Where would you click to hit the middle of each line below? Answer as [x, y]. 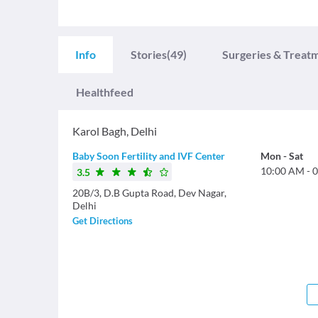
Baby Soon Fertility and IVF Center [149, 156]
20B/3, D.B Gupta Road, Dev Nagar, [149, 193]
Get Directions [103, 221]
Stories [149, 54]
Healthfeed [105, 92]
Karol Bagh [99, 131]
